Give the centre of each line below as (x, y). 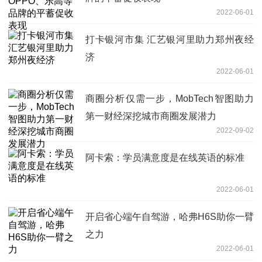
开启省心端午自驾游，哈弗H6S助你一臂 (170, 216)
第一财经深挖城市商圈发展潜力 (151, 116)
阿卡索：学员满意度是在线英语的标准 (165, 157)
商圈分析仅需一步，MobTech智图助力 (170, 98)
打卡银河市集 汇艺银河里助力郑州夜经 (170, 39)
